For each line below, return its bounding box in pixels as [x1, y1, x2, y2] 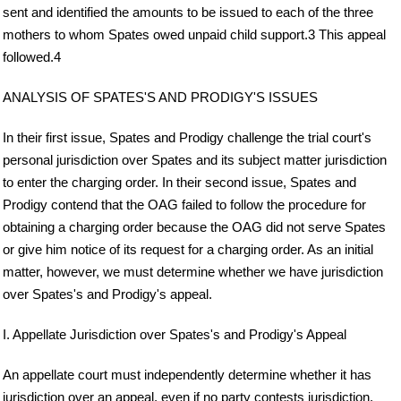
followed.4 [3, 48, 61, 64]
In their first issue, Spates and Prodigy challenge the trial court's [3, 129, 371, 145]
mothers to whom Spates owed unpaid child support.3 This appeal [3, 26, 386, 42]
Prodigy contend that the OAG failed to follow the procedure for [3, 196, 366, 212]
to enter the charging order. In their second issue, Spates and [3, 174, 356, 190]
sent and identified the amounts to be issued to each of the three [3, 4, 373, 20]
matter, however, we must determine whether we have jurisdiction [3, 263, 383, 279]
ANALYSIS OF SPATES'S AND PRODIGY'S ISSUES [3, 89, 318, 105]
